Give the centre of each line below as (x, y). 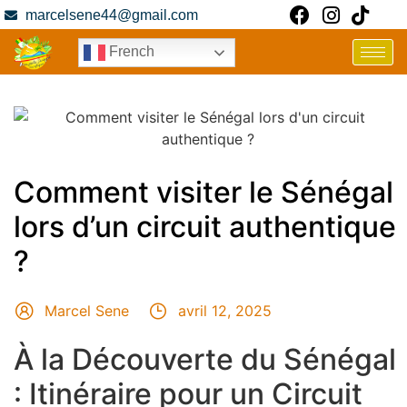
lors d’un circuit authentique (205, 227)
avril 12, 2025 (225, 311)
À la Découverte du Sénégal (205, 359)
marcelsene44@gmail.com (111, 15)
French (130, 51)
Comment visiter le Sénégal (203, 193)
